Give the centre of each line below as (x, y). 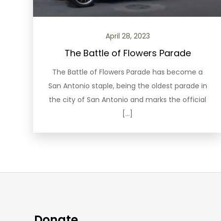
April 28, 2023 (128, 36)
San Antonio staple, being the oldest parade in (128, 86)
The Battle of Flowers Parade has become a (128, 72)
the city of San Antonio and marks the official (128, 100)
